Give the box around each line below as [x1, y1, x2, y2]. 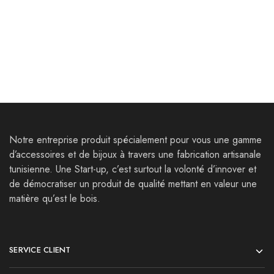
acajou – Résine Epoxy [9, 3, 110, 17]
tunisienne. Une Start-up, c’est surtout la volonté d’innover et [9, 162, 256, 176]
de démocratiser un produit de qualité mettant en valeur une [9, 177, 257, 191]
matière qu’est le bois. [9, 191, 100, 206]
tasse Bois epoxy [137, 3, 210, 17]
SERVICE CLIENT [9, 244, 71, 256]
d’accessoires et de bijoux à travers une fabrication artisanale [9, 147, 261, 161]
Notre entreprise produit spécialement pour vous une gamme [9, 133, 262, 147]
